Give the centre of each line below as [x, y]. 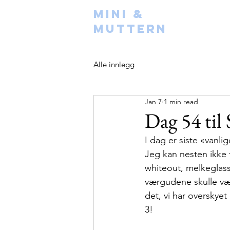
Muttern [130, 29]
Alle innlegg [114, 64]
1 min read [181, 101]
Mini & [119, 14]
